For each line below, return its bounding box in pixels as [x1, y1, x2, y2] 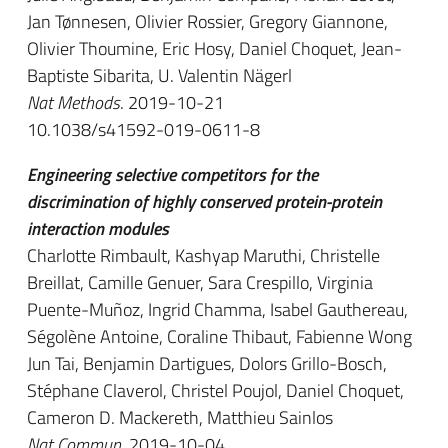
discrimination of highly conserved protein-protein [27, 188, 382, 215]
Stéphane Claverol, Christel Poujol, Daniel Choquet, [27, 377, 404, 404]
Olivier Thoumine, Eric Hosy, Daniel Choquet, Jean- [27, 35, 402, 62]
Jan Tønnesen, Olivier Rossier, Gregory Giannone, [27, 8, 388, 35]
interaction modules [27, 215, 169, 242]
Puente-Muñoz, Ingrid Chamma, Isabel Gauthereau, [27, 296, 408, 323]
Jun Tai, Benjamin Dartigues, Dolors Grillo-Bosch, [27, 350, 387, 377]
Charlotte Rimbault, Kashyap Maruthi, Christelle [27, 242, 380, 269]
